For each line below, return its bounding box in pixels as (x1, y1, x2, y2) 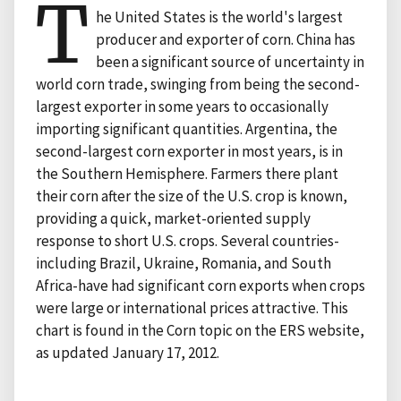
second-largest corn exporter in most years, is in (36, 141, 343, 161)
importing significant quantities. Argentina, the (36, 118, 337, 139)
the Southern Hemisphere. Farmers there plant (36, 163, 338, 183)
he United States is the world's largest (96, 6, 344, 27)
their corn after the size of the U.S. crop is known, (36, 185, 347, 206)
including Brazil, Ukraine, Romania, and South (36, 252, 331, 273)
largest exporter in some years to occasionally (36, 96, 328, 116)
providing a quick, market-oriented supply (36, 208, 311, 228)
